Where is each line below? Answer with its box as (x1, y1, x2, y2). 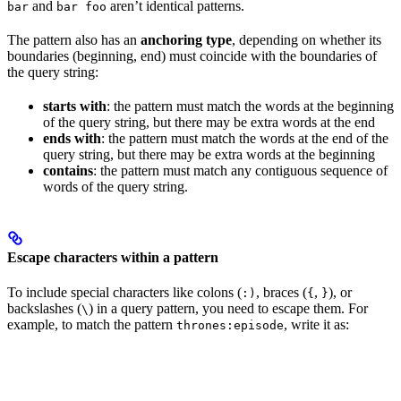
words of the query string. (43, 178, 188, 194)
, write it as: (284, 317, 349, 333)
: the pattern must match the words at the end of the (101, 130, 388, 146)
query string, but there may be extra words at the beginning (43, 146, 375, 162)
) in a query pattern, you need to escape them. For (89, 301, 368, 317)
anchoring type (141, 31, 232, 47)
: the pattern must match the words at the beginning (107, 98, 394, 114)
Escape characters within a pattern (7, 249, 218, 265)
